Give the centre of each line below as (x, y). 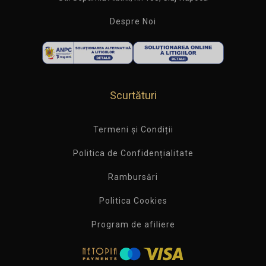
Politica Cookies (133, 200)
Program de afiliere (133, 224)
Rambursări (133, 177)
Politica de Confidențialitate (133, 153)
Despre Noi (133, 21)
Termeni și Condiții (133, 129)
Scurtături (133, 95)
